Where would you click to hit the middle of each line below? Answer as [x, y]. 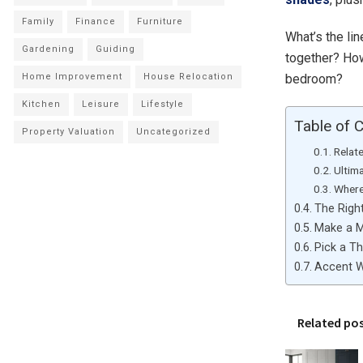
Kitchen [41, 104]
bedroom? [314, 79]
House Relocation [188, 77]
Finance [96, 21]
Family [38, 21]
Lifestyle [162, 104]
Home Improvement [72, 77]
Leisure [101, 104]
